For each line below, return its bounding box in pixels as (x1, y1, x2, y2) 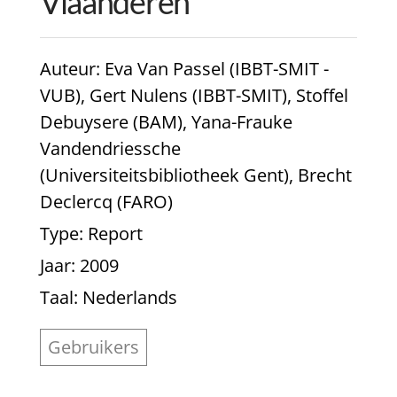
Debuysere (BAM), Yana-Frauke (39, 110, 292, 135)
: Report (78, 222, 143, 246)
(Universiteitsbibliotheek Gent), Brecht (39, 163, 352, 188)
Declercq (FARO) (39, 190, 173, 214)
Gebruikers (47, 335, 139, 360)
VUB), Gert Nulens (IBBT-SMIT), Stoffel (39, 83, 348, 108)
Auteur (39, 57, 96, 82)
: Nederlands (73, 285, 177, 310)
